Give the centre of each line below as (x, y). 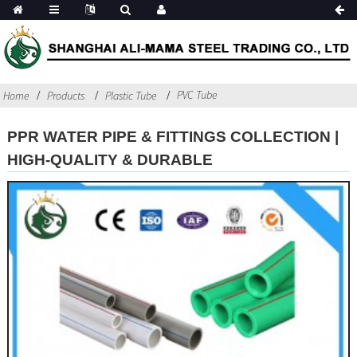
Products (66, 95)
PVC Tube (198, 94)
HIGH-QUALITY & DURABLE (110, 159)
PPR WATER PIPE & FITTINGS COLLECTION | (173, 136)
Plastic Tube (131, 95)
